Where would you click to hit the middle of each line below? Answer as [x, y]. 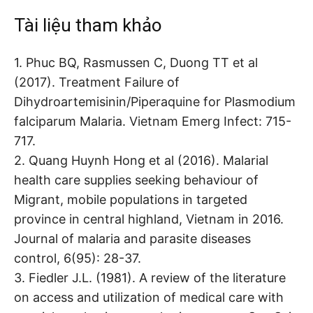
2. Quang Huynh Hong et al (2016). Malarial [141, 160]
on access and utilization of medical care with [149, 297]
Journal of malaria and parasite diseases [132, 238]
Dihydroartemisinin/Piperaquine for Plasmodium [155, 101]
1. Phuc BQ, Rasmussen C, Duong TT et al [136, 62]
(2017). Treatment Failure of [97, 82]
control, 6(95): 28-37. [78, 258]
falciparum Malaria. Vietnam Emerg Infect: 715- [153, 121]
